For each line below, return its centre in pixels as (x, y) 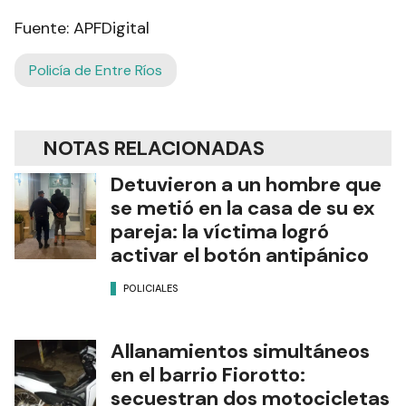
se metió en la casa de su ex (243, 208)
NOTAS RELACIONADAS (154, 148)
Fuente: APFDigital (82, 28)
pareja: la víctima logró (220, 231)
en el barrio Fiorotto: (208, 374)
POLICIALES (151, 289)
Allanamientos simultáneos (240, 351)
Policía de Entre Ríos (96, 70)
